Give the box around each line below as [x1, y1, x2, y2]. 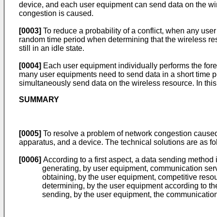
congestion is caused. [19, 9, 93, 17]
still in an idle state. [19, 44, 84, 52]
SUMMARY [19, 95, 59, 104]
